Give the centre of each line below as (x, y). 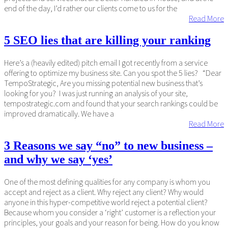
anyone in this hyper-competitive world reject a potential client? (106, 202)
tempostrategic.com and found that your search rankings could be (111, 103)
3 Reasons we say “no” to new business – (108, 145)
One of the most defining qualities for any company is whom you (107, 181)
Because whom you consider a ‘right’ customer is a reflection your (110, 212)
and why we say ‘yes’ (58, 159)
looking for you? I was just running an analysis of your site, (96, 93)
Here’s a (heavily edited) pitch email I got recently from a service (106, 62)
